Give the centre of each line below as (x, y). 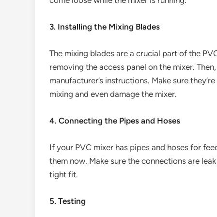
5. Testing (68, 201)
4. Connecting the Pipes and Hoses (115, 121)
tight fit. (64, 174)
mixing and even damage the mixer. (113, 94)
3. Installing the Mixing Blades (105, 27)
